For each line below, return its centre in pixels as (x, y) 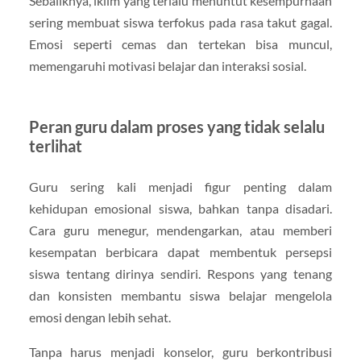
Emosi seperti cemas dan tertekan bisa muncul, (180, 44)
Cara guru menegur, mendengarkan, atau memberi (180, 230)
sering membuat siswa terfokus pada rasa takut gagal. (180, 23)
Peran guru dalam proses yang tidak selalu (176, 127)
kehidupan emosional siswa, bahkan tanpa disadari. (180, 209)
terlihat (55, 146)
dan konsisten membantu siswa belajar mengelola (180, 296)
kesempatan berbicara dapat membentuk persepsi (180, 252)
